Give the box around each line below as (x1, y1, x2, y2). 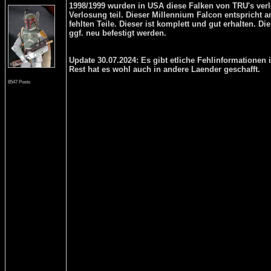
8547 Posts (8, 79, 30, 85)
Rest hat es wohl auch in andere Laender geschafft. (69, 65, 260, 74)
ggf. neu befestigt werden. (69, 28, 166, 38)
